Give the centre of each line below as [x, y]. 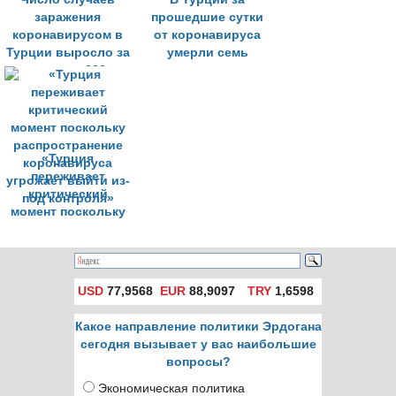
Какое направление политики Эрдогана [198, 327]
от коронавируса [207, 35]
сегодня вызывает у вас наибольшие [198, 344]
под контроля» [68, 282]
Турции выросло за [68, 53]
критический [68, 194]
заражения [68, 17]
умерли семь [207, 53]
